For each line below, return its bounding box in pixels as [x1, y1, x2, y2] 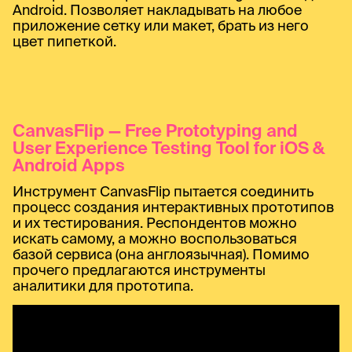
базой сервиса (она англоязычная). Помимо [13, 246, 310, 263]
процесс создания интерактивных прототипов [13, 199, 334, 216]
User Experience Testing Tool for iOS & [13, 137, 324, 158]
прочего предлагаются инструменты [13, 262, 266, 279]
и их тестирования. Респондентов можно [13, 214, 297, 232]
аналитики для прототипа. [13, 277, 193, 295]
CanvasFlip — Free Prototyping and [13, 120, 298, 141]
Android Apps [13, 155, 125, 175]
